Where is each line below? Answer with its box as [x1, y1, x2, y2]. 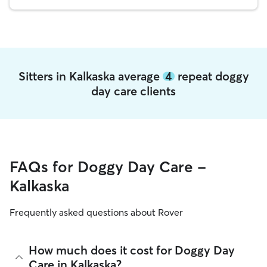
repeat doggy [174, 69, 249, 83]
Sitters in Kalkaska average [18, 69, 163, 83]
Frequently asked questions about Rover [10, 206, 183, 218]
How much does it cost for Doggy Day [29, 243, 235, 257]
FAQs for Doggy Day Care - [10, 157, 206, 176]
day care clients [91, 83, 176, 98]
